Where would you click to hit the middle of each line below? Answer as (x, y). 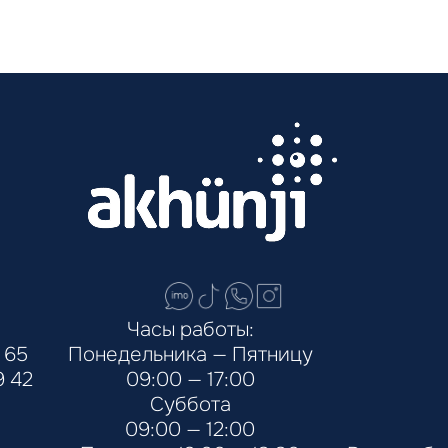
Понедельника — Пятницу (190, 354)
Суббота (190, 404)
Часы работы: (190, 329)
